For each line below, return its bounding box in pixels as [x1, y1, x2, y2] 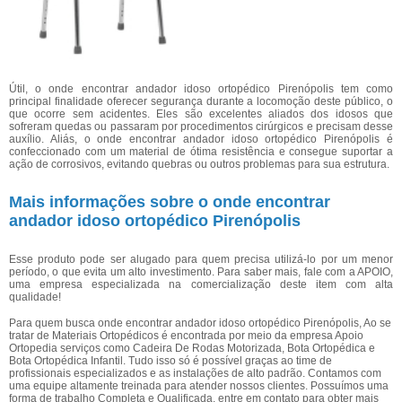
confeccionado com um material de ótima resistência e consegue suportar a [9, 145, 393, 158]
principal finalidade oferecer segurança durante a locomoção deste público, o [9, 95, 393, 108]
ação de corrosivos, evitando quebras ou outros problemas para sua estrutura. [9, 158, 389, 170]
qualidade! [9, 291, 61, 303]
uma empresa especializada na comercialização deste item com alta [9, 278, 393, 291]
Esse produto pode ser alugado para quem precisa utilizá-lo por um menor [9, 253, 393, 266]
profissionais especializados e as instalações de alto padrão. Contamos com [9, 367, 381, 380]
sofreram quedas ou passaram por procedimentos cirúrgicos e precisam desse [9, 120, 393, 133]
